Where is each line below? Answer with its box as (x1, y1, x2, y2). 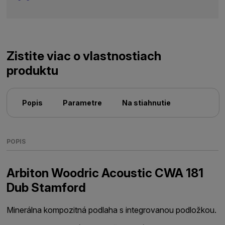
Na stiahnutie (122, 98, 171, 107)
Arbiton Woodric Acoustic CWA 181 (7, 165, 204, 180)
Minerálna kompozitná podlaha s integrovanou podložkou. (7, 204, 217, 215)
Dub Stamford (7, 180, 86, 195)
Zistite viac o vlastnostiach (7, 49, 162, 63)
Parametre (63, 98, 102, 107)
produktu (7, 63, 59, 78)
